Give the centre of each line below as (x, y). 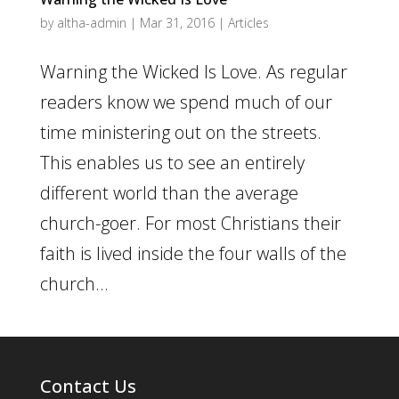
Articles (248, 23)
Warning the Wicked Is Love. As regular (193, 72)
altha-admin (91, 23)
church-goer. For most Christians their (190, 224)
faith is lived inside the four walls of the (193, 254)
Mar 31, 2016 (177, 23)
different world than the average (169, 193)
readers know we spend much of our (186, 102)
